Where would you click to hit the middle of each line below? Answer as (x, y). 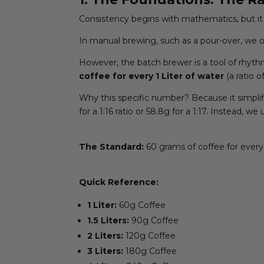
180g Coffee (150, 251)
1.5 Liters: (108, 220)
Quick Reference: (119, 182)
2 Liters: (105, 235)
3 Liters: (105, 251)
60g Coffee (141, 205)
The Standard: (112, 146)
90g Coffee (154, 220)
